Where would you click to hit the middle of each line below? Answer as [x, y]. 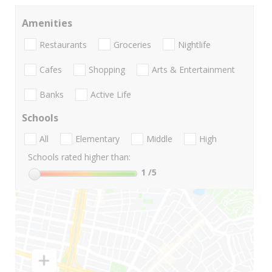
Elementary [97, 139]
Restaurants [63, 44]
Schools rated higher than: [79, 157]
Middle [159, 139]
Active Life [111, 95]
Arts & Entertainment [193, 69]
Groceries [132, 44]
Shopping [107, 69]
